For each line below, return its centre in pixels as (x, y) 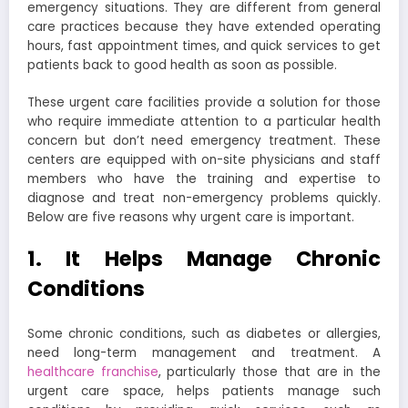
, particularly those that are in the (270, 372)
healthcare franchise (93, 372)
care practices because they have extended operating (204, 27)
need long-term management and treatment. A (204, 353)
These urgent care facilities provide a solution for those (204, 102)
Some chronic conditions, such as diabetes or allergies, (204, 334)
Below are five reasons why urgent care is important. (191, 217)
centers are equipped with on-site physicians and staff (204, 159)
